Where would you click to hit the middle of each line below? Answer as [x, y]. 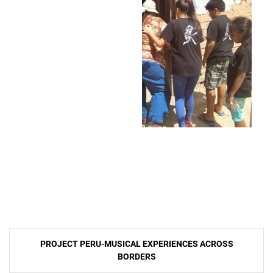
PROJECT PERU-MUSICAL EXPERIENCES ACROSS [136, 243]
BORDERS [136, 256]
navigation [37, 258]
